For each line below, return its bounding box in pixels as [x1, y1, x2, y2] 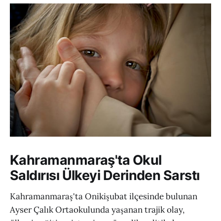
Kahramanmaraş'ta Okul [10, 152, 162, 169]
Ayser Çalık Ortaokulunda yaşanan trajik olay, [10, 204, 184, 215]
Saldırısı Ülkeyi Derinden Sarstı [10, 167, 200, 184]
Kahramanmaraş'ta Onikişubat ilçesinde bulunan [10, 190, 197, 202]
